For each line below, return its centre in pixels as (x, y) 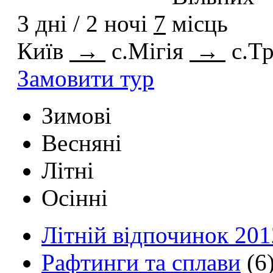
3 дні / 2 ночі (82, 23)
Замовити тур (86, 78)
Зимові (76, 115)
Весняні (82, 143)
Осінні (75, 197)
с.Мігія (147, 51)
